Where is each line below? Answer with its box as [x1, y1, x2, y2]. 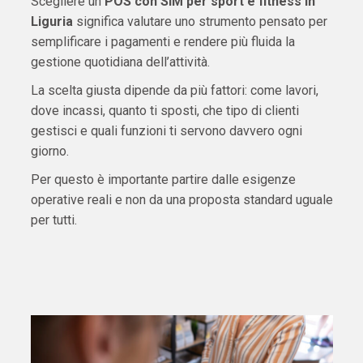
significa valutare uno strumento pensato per [72, 14, 327, 30]
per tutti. [30, 212, 77, 228]
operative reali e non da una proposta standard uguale [30, 192, 333, 208]
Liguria [30, 14, 73, 30]
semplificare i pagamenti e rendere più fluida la [30, 34, 295, 50]
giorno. [30, 143, 69, 160]
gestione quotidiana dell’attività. [30, 54, 210, 70]
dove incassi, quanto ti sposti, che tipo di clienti [30, 103, 299, 119]
